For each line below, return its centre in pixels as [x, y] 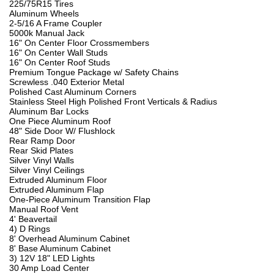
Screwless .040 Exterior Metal [67, 82]
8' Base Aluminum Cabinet [60, 249]
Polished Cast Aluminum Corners [73, 92]
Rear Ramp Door [42, 141]
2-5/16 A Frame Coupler [56, 24]
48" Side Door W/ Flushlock [62, 131]
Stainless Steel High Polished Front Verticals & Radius [113, 102]
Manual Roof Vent [44, 209]
